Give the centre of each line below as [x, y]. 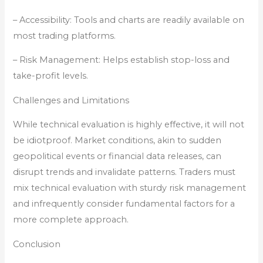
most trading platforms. [65, 36]
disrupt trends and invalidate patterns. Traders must [124, 172]
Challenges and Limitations [71, 100]
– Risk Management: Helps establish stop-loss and [122, 60]
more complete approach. [71, 220]
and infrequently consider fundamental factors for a [124, 204]
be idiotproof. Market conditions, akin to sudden [117, 141]
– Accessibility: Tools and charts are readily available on [129, 20]
